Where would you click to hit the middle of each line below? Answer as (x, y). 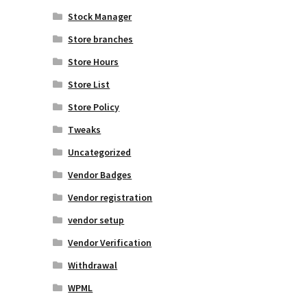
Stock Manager (100, 16)
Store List (89, 84)
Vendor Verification (110, 242)
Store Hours (94, 61)
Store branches (101, 39)
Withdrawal (93, 265)
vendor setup (96, 220)
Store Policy (94, 107)
